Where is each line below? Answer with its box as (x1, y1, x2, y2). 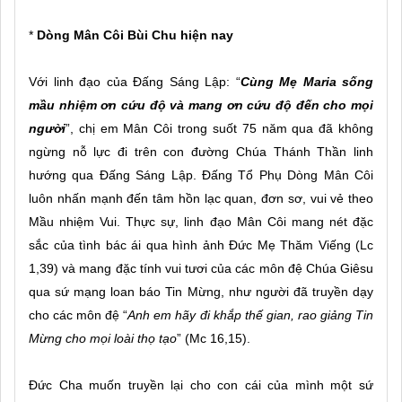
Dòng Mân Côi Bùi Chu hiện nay (37, 27, 233, 42)
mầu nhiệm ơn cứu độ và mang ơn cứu (29, 97, 272, 112)
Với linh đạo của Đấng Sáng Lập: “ (29, 74, 240, 89)
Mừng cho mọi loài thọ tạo (29, 330, 177, 345)
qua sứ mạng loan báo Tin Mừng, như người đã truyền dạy (29, 284, 373, 299)
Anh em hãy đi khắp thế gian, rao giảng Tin (127, 307, 374, 322)
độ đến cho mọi (275, 97, 374, 112)
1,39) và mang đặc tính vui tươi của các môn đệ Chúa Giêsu (29, 260, 373, 275)
